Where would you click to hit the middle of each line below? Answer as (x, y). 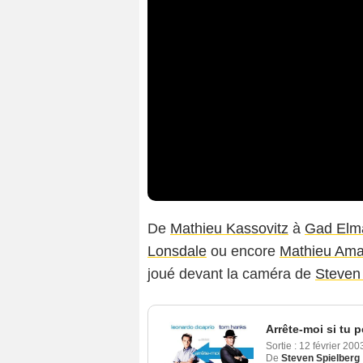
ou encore (243, 252)
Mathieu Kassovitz (229, 229)
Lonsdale (177, 252)
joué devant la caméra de (231, 274)
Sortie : (281, 346)
